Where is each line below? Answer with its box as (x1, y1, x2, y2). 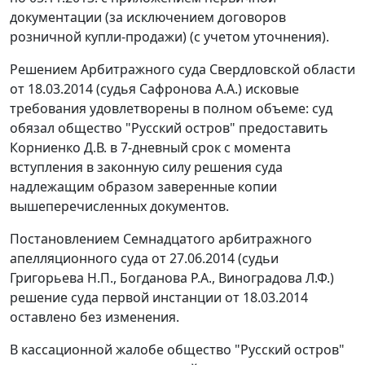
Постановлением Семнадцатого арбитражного (10, 230, 312, 248)
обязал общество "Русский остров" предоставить (10, 119, 328, 137)
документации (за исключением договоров (10, 8, 286, 26)
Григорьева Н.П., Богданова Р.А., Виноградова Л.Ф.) (10, 269, 334, 287)
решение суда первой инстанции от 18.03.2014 (10, 288, 308, 306)
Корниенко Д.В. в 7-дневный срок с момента (10, 139, 291, 156)
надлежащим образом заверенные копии (10, 178, 277, 196)
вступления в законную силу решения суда (10, 158, 283, 176)
